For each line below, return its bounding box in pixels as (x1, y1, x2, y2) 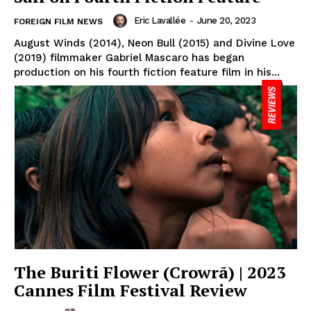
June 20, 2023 (196, 15, 255, 26)
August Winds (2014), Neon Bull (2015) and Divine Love (14, 36, 295, 49)
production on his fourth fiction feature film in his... (14, 65, 280, 78)
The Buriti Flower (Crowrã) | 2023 (14, 261, 286, 284)
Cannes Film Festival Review (14, 279, 247, 302)
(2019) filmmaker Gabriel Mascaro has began (14, 51, 244, 64)
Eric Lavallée (133, 15, 185, 26)
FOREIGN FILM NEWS (14, 16, 103, 26)
